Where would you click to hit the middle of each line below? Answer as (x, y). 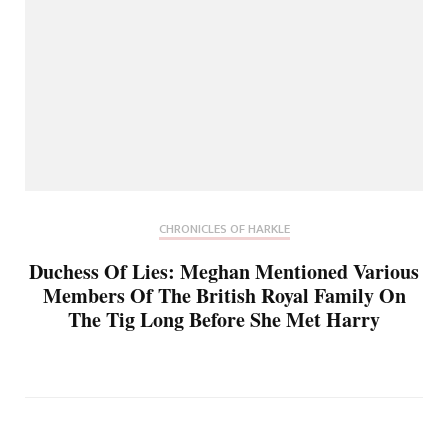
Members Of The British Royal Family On (224, 296)
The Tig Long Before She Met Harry (224, 320)
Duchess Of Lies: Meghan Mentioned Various (224, 272)
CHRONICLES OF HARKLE (224, 229)
